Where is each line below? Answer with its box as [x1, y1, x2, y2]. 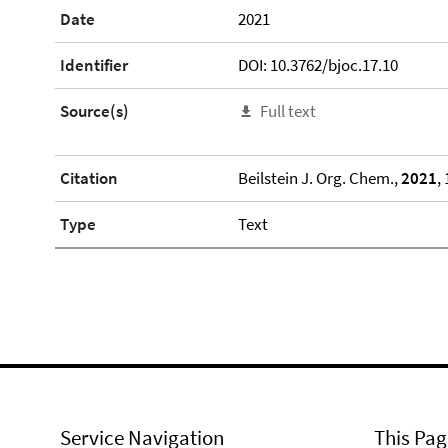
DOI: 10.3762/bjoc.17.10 [237, 54, 398, 76]
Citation [60, 167, 118, 190]
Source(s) [60, 100, 129, 122]
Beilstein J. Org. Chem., [237, 167, 401, 190]
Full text [259, 100, 316, 122]
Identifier [60, 54, 128, 76]
